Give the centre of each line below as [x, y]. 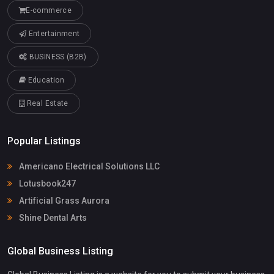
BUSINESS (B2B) [57, 57]
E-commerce [49, 11]
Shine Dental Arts [52, 218]
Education [45, 80]
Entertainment [53, 34]
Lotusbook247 [46, 184]
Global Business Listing [60, 251]
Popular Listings [44, 141]
